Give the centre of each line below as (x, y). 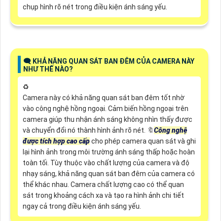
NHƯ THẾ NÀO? (48, 69)
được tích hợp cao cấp (56, 141)
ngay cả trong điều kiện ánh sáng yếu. (82, 206)
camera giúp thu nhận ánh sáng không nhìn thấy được (107, 119)
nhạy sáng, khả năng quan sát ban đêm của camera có (109, 173)
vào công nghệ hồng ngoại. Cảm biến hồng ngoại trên (105, 108)
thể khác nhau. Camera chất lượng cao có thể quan (103, 184)
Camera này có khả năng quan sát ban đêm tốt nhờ (103, 97)
